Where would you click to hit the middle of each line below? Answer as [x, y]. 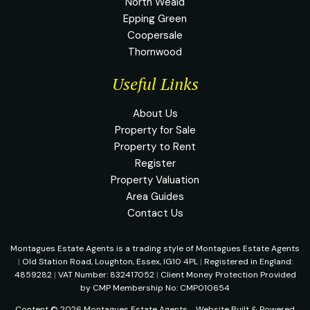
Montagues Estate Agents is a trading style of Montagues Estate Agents [155, 248]
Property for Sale [155, 130]
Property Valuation [155, 180]
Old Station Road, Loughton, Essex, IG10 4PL [111, 261]
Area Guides [155, 196]
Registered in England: [248, 261]
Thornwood [155, 52]
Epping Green [155, 18]
